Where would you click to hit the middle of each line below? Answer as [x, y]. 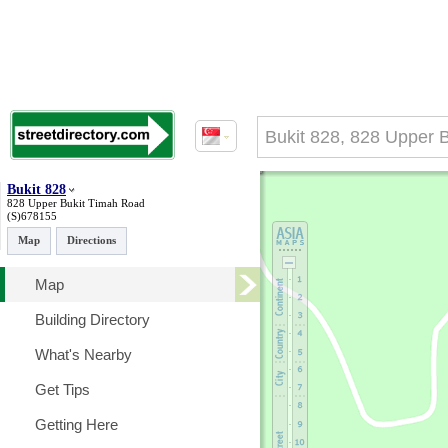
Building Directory [92, 319]
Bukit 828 [36, 189]
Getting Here [76, 424]
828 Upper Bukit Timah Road [76, 203]
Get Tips [62, 389]
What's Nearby [83, 354]
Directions [91, 240]
